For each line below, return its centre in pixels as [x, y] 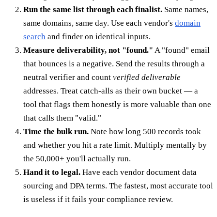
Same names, [185, 10]
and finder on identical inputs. [98, 37]
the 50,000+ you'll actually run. [77, 159]
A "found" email [181, 50]
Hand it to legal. [52, 172]
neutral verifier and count [68, 77]
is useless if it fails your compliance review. [98, 200]
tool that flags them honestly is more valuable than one [117, 105]
